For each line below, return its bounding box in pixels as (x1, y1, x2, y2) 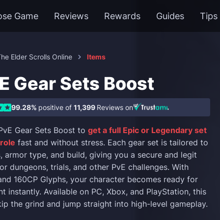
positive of (38, 103, 74, 111)
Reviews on (97, 103, 133, 111)
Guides (156, 11, 184, 21)
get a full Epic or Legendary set (88, 125, 207, 135)
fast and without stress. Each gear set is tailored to (15, 137, 208, 147)
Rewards (104, 11, 140, 21)
